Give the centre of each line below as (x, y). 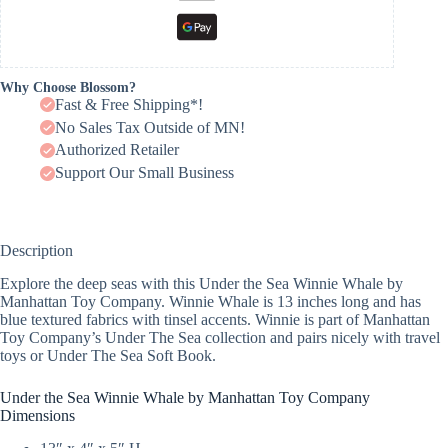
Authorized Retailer (117, 150)
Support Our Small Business (144, 173)
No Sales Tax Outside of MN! (150, 127)
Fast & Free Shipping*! (129, 104)
